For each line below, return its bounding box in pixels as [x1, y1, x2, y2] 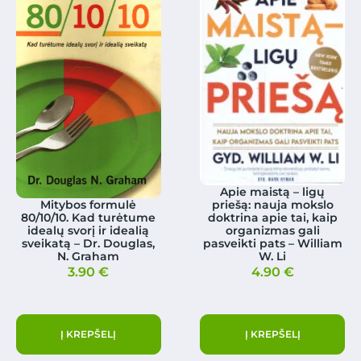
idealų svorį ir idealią [27, 222, 150, 238]
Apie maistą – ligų [220, 184, 326, 199]
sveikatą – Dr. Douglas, [22, 235, 156, 251]
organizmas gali [225, 222, 320, 238]
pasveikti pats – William [202, 235, 342, 251]
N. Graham [57, 248, 120, 263]
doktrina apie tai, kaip [207, 210, 338, 225]
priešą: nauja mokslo [211, 197, 334, 212]
